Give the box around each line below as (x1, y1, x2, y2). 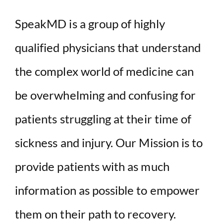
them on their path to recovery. (15, 206, 176, 221)
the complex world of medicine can (15, 63, 194, 78)
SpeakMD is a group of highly (15, 16, 165, 31)
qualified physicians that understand (15, 40, 201, 55)
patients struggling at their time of (15, 111, 192, 126)
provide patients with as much (15, 159, 169, 173)
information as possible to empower (15, 182, 200, 197)
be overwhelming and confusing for (15, 87, 196, 102)
